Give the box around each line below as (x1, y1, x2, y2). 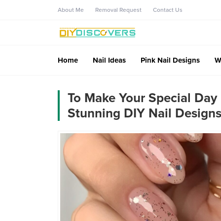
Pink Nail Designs (141, 55, 200, 65)
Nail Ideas (93, 55, 126, 65)
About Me (58, 6, 84, 13)
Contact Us (153, 6, 183, 13)
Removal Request (95, 6, 142, 13)
